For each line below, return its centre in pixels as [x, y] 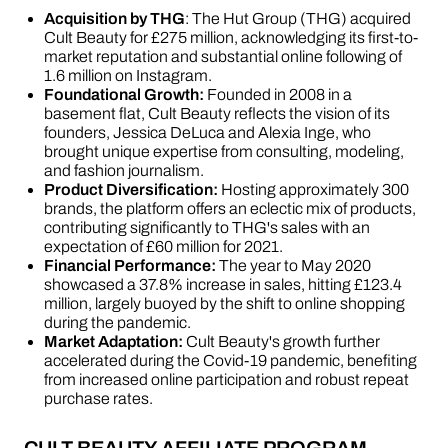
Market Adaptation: [113, 341]
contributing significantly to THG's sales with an [207, 227]
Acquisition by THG [114, 18]
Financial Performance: [130, 265]
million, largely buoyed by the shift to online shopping [224, 303]
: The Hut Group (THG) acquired [298, 18]
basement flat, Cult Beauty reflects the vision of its [217, 113]
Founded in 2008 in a [278, 94]
